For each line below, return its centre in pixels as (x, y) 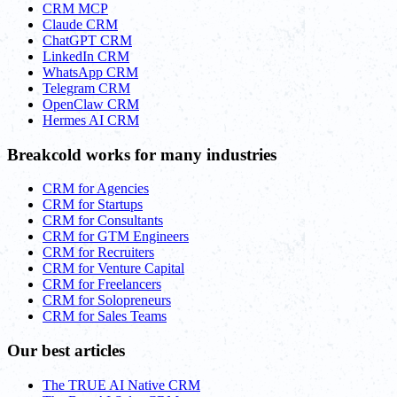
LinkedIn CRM (86, 56)
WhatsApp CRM (90, 72)
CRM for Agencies (96, 189)
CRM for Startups (93, 205)
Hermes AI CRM (91, 120)
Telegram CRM (86, 88)
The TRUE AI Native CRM (121, 385)
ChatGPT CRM (87, 40)
